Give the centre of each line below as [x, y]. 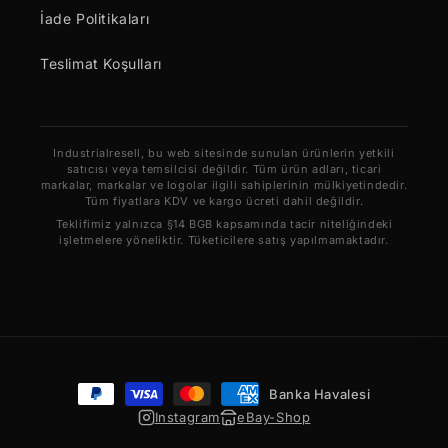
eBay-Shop [274, 417]
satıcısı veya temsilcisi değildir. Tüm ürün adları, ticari [224, 169]
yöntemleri [112, 412]
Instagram [187, 417]
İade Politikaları [95, 19]
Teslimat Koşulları [101, 64]
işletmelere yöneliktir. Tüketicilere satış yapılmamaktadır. [224, 240]
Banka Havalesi [320, 393]
